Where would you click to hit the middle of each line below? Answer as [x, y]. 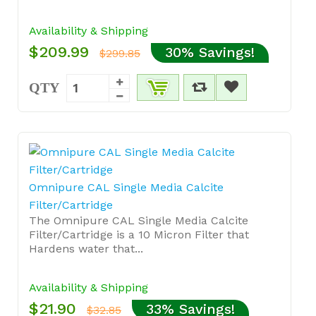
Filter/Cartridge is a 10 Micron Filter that [139, 234]
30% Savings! [210, 52]
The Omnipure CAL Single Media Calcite [139, 220]
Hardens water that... [86, 248]
